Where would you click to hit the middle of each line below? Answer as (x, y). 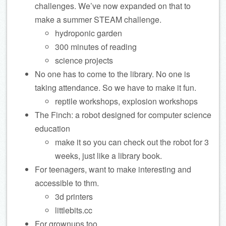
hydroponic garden (89, 33)
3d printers (74, 196)
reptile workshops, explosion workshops (126, 101)
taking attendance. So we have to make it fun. (116, 88)
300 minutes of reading (96, 47)
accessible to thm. (67, 183)
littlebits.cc (74, 210)
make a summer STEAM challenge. (98, 19)
